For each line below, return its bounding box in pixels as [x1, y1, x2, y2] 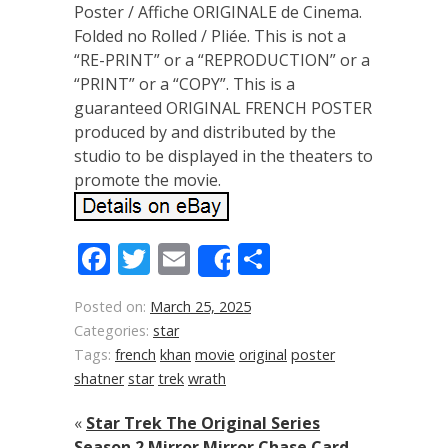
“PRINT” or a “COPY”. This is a [74, 73, 295, 95]
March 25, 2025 [150, 297, 251, 316]
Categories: [74, 321, 153, 340]
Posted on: [74, 297, 150, 316]
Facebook [110, 237, 251, 280]
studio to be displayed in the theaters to [74, 145, 373, 167]
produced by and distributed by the [74, 121, 336, 143]
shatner [74, 369, 124, 388]
